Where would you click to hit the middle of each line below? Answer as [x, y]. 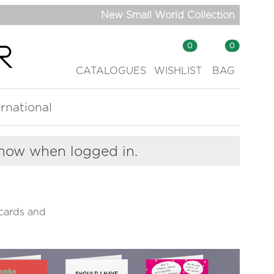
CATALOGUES [111, 70]
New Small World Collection [168, 15]
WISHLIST [178, 70]
